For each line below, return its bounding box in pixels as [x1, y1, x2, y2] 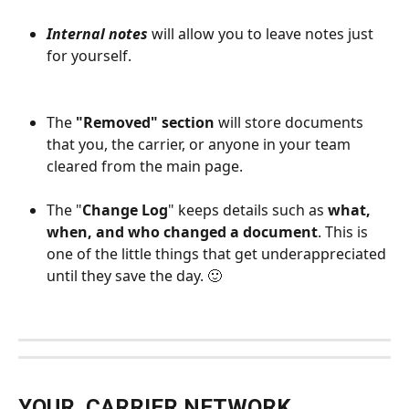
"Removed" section [76, 111, 215, 132]
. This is [318, 222, 372, 243]
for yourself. [47, 46, 131, 67]
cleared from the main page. [47, 155, 246, 176]
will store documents [215, 111, 367, 132]
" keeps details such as [168, 200, 328, 221]
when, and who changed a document [47, 222, 318, 243]
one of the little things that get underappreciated [47, 244, 390, 265]
